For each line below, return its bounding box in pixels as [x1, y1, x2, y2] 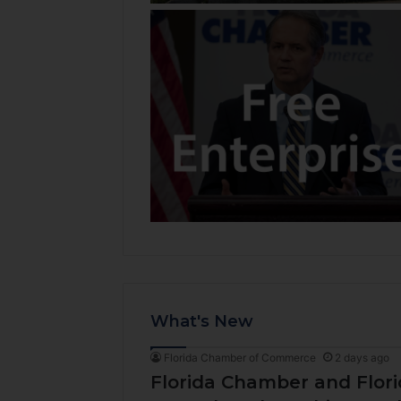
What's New [150, 311, 253, 332]
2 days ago [335, 351, 389, 365]
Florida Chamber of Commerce [164, 351, 316, 365]
